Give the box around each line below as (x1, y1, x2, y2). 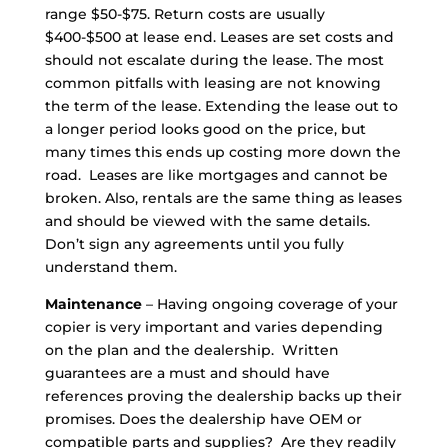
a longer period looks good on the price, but (44, 120, 366, 138)
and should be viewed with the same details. (44, 212, 370, 230)
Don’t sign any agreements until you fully (44, 235, 344, 253)
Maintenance (44, 295, 142, 313)
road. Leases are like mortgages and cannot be (44, 166, 388, 184)
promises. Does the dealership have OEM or (44, 410, 362, 428)
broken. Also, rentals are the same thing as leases (44, 189, 402, 207)
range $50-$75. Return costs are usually (44, 5, 325, 23)
